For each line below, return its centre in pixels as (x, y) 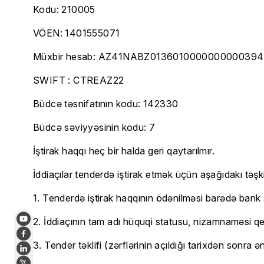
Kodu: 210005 (64, 9)
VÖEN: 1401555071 (77, 33)
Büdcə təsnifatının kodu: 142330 (106, 104)
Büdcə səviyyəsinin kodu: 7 (94, 127)
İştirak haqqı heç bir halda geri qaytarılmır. (124, 151)
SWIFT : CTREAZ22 (79, 80)
